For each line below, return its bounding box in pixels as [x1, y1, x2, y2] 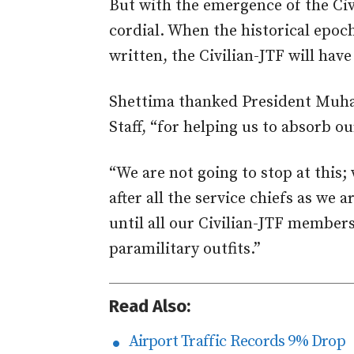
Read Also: [109, 296, 190, 318]
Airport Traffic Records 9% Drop [122, 332, 345, 352]
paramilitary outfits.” [109, 239, 261, 260]
